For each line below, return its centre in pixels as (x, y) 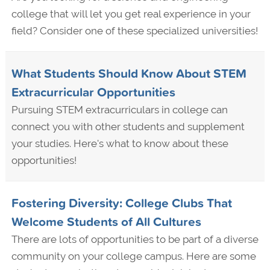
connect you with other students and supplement (128, 127)
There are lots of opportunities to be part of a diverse (135, 240)
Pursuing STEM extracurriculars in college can (119, 110)
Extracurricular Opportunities (93, 92)
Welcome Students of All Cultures (106, 221)
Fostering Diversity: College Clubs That (121, 203)
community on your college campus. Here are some (133, 256)
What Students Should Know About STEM (129, 73)
